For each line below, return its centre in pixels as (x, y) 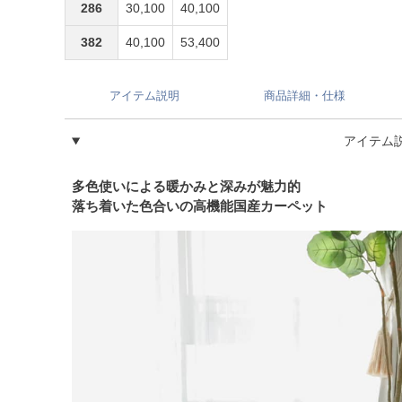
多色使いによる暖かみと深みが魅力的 (186, 187)
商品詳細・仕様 (304, 96)
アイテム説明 (144, 96)
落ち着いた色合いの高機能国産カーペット (200, 206)
